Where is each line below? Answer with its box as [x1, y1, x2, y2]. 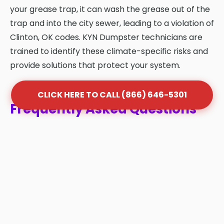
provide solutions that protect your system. [10, 59, 180, 71]
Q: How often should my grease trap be [25, 198, 188, 209]
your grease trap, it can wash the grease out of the [10, 3, 210, 15]
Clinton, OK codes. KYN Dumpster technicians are [10, 31, 202, 43]
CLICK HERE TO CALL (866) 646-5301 [37, 89, 187, 100]
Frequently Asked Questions [10, 99, 196, 118]
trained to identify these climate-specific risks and [10, 45, 208, 57]
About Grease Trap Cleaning [10, 122, 200, 141]
